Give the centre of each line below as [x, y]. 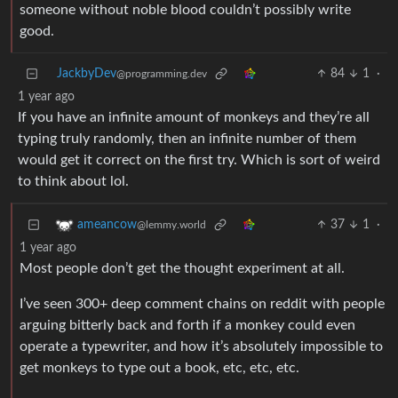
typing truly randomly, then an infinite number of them [187, 139]
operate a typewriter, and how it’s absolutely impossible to [201, 347]
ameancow [107, 225]
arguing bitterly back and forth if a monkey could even [187, 326]
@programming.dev [162, 74]
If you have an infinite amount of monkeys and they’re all [194, 118]
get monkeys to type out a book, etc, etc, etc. [159, 368]
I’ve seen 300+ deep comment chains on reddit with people [202, 304]
